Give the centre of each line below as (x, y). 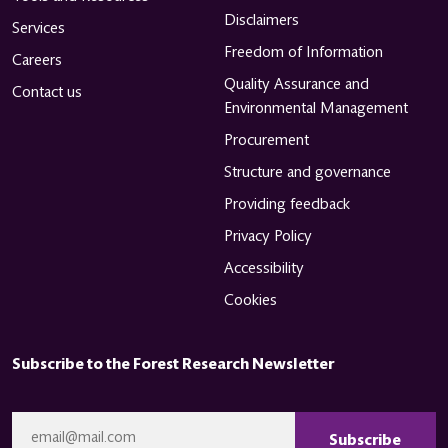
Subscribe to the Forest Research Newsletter (173, 364)
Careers (37, 60)
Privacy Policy (268, 236)
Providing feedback (287, 204)
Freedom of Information (303, 52)
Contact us (47, 92)
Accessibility (264, 268)
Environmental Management (316, 108)
